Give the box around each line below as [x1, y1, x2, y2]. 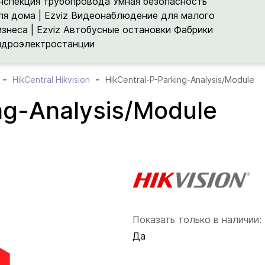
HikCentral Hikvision [12, 75, 90, 85]
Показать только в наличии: [132, 214, 261, 226]
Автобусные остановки [63, 24, 172, 35]
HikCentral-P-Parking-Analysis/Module [105, 75, 254, 85]
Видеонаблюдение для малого [71, 9, 215, 21]
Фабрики [174, 24, 214, 35]
